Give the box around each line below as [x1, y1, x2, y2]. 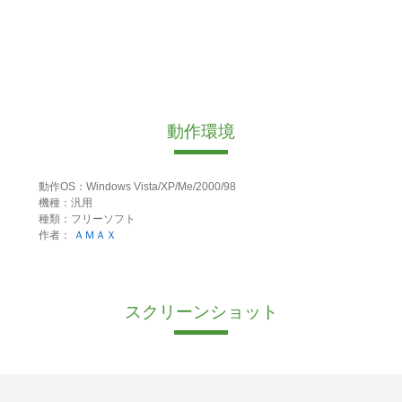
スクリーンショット [124, 302, 278, 322]
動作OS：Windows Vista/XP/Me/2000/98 [38, 180, 236, 194]
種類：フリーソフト [38, 213, 135, 226]
